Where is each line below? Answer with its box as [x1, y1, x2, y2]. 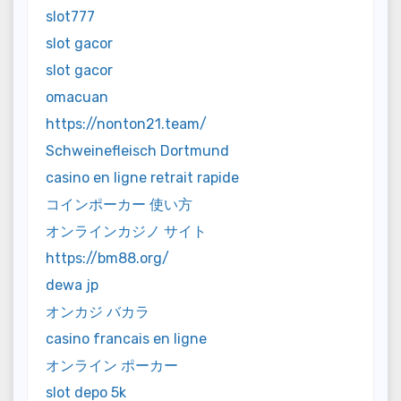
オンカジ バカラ [46, 303, 149, 320]
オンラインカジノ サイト [46, 222, 207, 240]
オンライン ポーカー [46, 356, 178, 374]
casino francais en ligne [46, 329, 207, 347]
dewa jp [46, 276, 98, 294]
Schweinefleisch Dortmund [46, 141, 229, 159]
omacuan [46, 88, 108, 106]
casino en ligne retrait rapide [46, 168, 239, 186]
